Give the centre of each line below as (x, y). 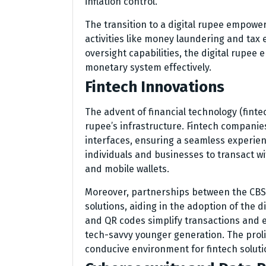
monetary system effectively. (148, 67)
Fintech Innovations (155, 87)
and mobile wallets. (127, 169)
